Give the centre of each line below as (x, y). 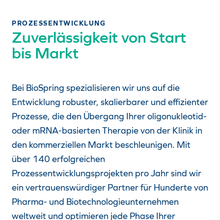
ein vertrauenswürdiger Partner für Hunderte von (110, 187)
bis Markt (45, 53)
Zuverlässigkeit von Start (99, 37)
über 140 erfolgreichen (58, 159)
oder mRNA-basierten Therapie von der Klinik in (107, 130)
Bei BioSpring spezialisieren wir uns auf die (96, 88)
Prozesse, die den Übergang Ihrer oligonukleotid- (109, 116)
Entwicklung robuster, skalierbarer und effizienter (110, 102)
